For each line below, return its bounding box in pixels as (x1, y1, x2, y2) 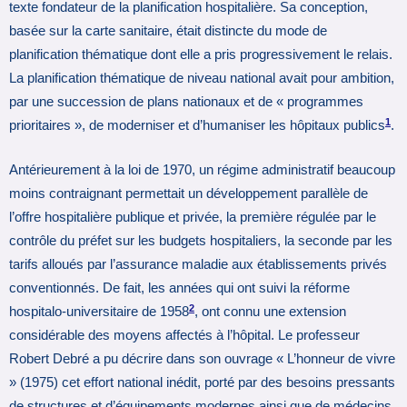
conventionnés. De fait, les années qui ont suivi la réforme (9, 281, 350, 296)
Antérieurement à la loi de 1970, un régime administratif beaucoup (9, 163, 395, 178)
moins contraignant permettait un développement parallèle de (9, 186, 368, 202)
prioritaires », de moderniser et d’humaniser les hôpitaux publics (9, 118, 385, 134)
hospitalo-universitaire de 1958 (9, 304, 189, 320)
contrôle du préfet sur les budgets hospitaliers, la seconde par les (9, 233, 392, 249)
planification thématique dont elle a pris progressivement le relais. (9, 47, 392, 63)
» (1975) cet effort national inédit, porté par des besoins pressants (9, 375, 395, 391)
